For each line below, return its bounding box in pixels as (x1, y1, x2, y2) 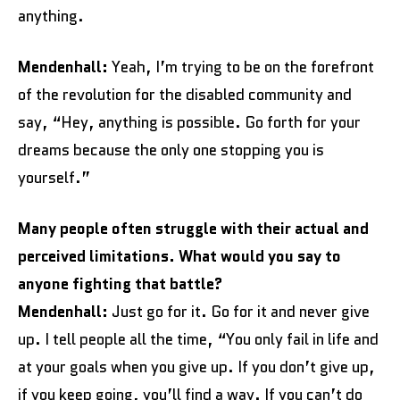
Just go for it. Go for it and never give (108, 300, 370, 322)
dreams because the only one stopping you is (18, 138, 324, 161)
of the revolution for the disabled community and (18, 83, 352, 105)
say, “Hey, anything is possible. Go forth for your (18, 111, 361, 133)
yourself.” (18, 166, 90, 188)
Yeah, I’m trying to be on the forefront (112, 55, 374, 78)
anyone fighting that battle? (18, 272, 222, 295)
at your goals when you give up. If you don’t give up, (18, 355, 375, 378)
